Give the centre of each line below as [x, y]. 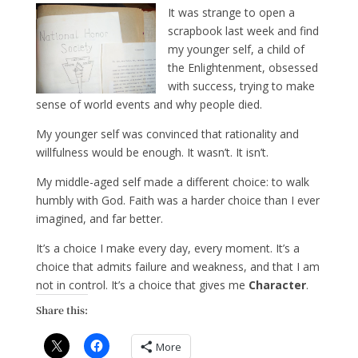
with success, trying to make [241, 86]
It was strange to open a [231, 12]
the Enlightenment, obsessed [243, 68]
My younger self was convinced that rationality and [167, 134]
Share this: [62, 310]
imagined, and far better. [99, 219]
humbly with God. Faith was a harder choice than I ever [177, 200]
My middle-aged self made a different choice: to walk [172, 182]
